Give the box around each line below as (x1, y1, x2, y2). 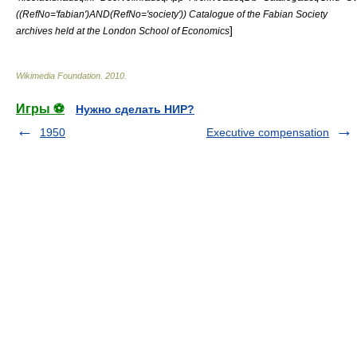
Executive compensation (206, 126, 329, 139)
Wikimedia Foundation (16, 71, 100, 80)
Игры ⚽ (16, 102, 65, 116)
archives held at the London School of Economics (16, 25, 229, 36)
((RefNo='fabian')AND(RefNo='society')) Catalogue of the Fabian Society (16, 9, 328, 19)
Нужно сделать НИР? (76, 103, 194, 116)
